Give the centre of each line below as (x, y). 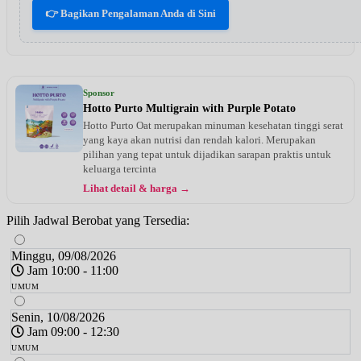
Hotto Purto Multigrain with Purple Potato (189, 108)
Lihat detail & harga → (137, 188)
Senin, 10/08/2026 (58, 317)
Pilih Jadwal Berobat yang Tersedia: (98, 220)
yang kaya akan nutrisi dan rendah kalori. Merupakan (199, 139)
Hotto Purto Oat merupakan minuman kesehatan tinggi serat (213, 125)
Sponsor (99, 92)
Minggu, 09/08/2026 (64, 255)
